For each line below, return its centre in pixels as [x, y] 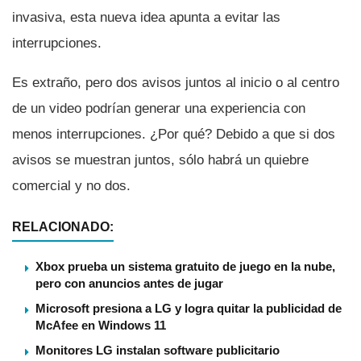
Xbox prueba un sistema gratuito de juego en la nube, [185, 267]
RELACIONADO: [63, 227]
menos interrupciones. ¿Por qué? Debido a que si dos [174, 135]
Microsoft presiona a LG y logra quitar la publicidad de [189, 309]
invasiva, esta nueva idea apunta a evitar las [146, 18]
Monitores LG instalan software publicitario [158, 351]
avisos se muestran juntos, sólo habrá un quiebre [160, 160]
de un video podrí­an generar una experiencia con [159, 109]
